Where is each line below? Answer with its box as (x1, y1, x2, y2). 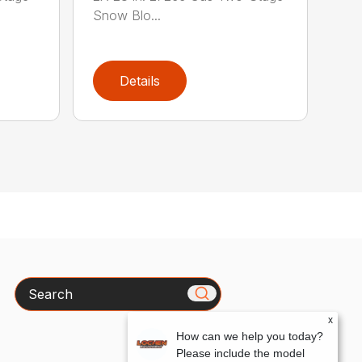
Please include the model (176, 347, 305, 360)
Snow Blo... (93, 7, 162, 24)
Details (120, 73, 161, 90)
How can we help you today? (176, 330, 323, 343)
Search (13, 277, 58, 294)
